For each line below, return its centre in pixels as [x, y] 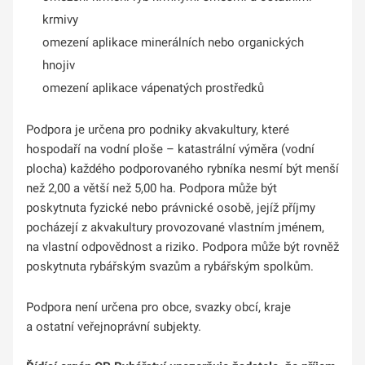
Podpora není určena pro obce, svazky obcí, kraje [158, 307]
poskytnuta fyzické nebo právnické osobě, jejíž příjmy [171, 208]
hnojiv [59, 65]
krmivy [60, 19]
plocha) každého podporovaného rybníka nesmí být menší [182, 169]
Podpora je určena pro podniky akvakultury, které [158, 130]
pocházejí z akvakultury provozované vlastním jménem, [175, 228]
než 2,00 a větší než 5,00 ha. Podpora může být [152, 189]
